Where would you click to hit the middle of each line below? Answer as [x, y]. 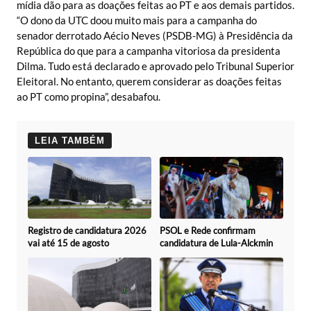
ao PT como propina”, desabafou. [89, 96]
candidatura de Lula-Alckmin [216, 243]
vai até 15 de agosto [68, 243]
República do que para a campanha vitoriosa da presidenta [149, 50]
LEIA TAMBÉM [70, 140]
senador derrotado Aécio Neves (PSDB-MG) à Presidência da [155, 35]
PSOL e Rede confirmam [208, 230]
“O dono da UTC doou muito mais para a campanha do [137, 20]
